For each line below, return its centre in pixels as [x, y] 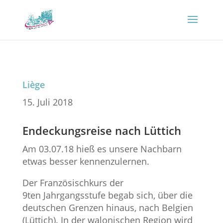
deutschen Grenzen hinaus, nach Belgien [108, 208]
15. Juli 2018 [47, 102]
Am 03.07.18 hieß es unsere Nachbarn [102, 149]
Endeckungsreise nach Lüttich [102, 131]
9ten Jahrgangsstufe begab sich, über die [107, 195]
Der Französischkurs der [73, 183]
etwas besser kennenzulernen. [86, 161]
